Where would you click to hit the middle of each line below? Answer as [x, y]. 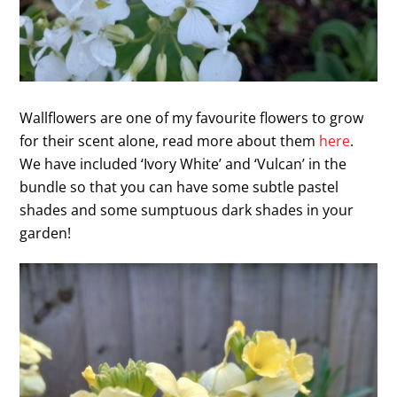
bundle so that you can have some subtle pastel [179, 187]
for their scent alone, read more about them [170, 141]
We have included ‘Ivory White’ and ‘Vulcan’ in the [183, 164]
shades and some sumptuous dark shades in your [187, 210]
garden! [46, 234]
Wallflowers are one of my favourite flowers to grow [192, 118]
